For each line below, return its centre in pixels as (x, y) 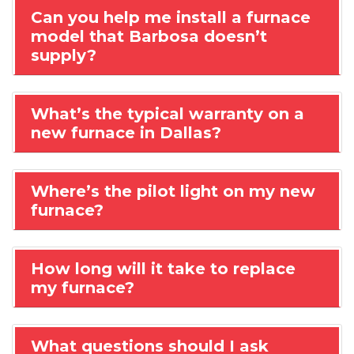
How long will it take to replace (163, 269)
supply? (64, 56)
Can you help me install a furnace (171, 18)
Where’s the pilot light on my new (173, 192)
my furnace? (83, 288)
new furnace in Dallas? (126, 133)
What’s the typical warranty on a (168, 114)
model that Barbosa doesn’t (149, 37)
